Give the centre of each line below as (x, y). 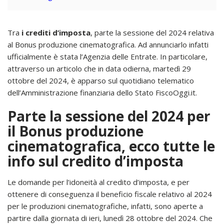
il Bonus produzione (75, 131)
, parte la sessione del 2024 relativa (152, 32)
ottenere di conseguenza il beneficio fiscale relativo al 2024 (110, 194)
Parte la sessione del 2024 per (109, 116)
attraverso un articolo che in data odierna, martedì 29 (99, 68)
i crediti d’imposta (55, 32)
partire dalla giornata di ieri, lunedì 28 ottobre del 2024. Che (110, 218)
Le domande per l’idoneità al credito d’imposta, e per (98, 182)
